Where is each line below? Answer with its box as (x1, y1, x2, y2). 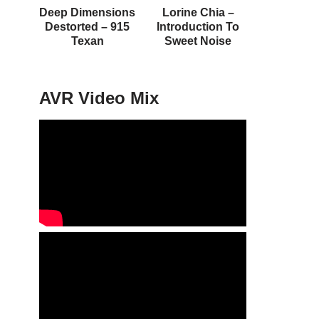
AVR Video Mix (39, 88, 159, 108)
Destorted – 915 (45, 21, 130, 33)
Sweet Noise (164, 35, 232, 48)
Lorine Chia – (162, 6, 234, 19)
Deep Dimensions (39, 6, 136, 19)
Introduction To (157, 21, 240, 33)
